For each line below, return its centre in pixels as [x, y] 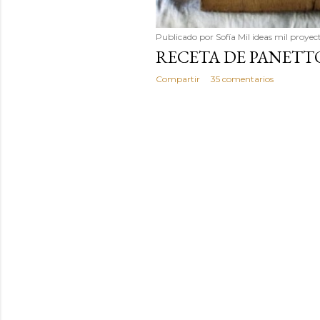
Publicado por [185, 37]
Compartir [177, 79]
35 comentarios [242, 79]
